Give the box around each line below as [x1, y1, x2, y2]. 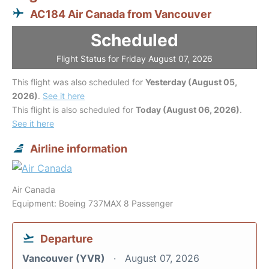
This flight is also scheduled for [12, 104, 136, 115]
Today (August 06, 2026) [136, 104, 240, 115]
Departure [40, 232, 93, 245]
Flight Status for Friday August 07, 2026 [56, 53, 213, 64]
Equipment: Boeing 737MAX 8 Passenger [12, 198, 173, 208]
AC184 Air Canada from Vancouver [30, 8, 211, 20]
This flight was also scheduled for [12, 77, 145, 87]
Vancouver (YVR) [22, 252, 107, 264]
